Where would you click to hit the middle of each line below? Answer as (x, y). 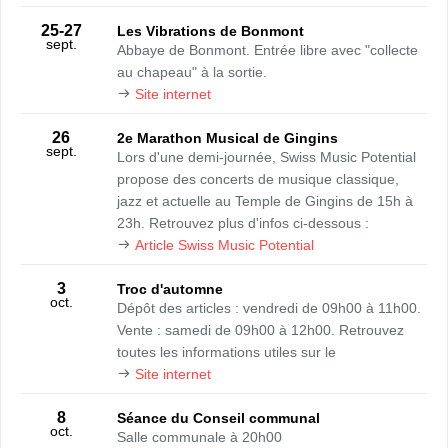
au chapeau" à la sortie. (192, 72)
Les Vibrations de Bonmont (210, 31)
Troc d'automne (170, 289)
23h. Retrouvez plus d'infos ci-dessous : (243, 223)
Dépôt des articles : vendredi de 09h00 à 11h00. (269, 308)
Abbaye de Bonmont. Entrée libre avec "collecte (267, 50)
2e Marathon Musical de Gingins (227, 138)
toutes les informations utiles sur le (226, 352)
